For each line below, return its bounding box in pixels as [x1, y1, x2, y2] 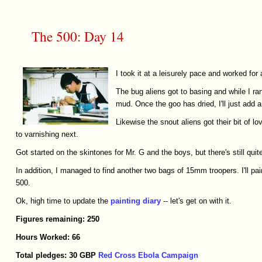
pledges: [35, 251, 67, 260]
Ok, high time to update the [15, 196, 111, 206]
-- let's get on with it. [160, 196, 232, 206]
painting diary [110, 196, 161, 206]
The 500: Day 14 [31, 27, 124, 46]
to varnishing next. [15, 130, 78, 139]
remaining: [45, 215, 85, 224]
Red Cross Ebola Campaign [98, 251, 198, 260]
